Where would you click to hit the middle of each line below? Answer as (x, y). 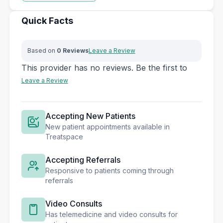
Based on (42, 51)
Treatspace (64, 137)
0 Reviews (72, 51)
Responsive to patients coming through (109, 170)
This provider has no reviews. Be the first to (104, 68)
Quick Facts (47, 21)
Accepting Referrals (83, 160)
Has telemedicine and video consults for (111, 214)
